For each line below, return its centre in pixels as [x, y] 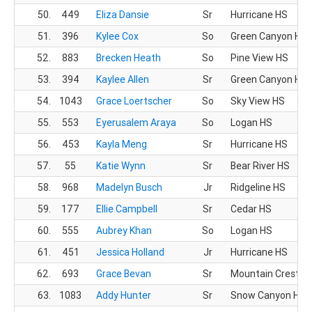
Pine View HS [259, 58]
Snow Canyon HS [268, 295]
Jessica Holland [130, 252]
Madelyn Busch [129, 187]
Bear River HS [260, 166]
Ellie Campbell [127, 209]
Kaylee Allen [123, 79]
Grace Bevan [124, 274]
